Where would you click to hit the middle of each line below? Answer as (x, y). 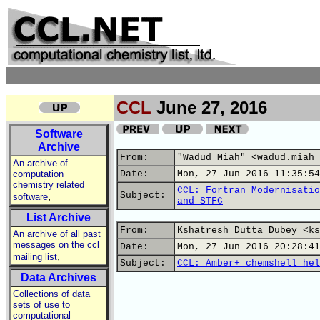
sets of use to (41, 305)
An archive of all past (57, 234)
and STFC (200, 201)
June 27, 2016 (209, 107)
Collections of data (51, 294)
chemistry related (49, 185)
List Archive (59, 217)
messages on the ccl (56, 245)
